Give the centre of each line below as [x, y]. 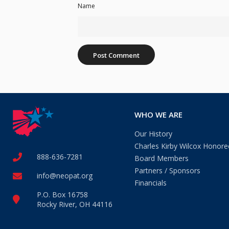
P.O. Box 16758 [62, 195]
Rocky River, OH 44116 [74, 204]
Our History [153, 133]
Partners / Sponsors [167, 170]
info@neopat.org [64, 176]
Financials [151, 182]
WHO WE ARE [158, 114]
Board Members [162, 158]
